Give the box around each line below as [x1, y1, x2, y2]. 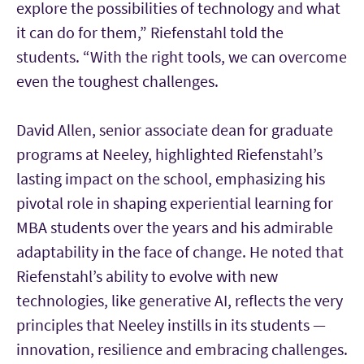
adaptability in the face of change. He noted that [16, 241, 344, 262]
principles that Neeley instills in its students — [16, 314, 326, 336]
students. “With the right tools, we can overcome [16, 46, 347, 67]
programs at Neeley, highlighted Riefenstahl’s [16, 144, 323, 165]
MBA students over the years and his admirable [16, 217, 333, 238]
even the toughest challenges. [16, 71, 219, 92]
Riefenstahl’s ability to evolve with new [16, 266, 278, 287]
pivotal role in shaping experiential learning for [16, 193, 333, 214]
